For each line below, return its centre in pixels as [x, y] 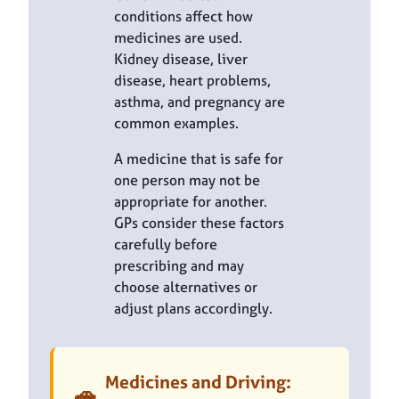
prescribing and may [179, 266]
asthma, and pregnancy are [199, 102]
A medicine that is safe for [199, 159]
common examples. [176, 123]
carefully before [166, 244]
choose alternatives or [186, 287]
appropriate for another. [191, 202]
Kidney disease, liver [181, 59]
